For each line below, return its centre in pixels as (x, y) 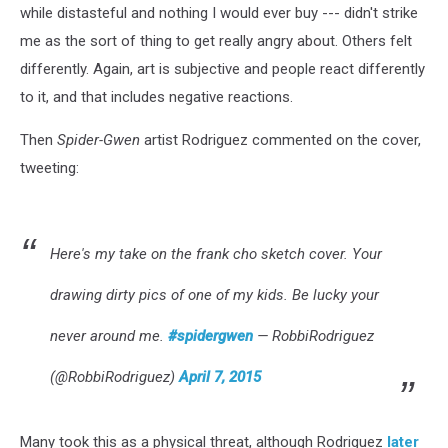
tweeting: (49, 167)
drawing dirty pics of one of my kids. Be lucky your (214, 294)
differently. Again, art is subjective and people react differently (222, 68)
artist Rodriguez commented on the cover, (280, 139)
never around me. (109, 335)
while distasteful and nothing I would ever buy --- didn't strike (219, 12)
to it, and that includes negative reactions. (156, 96)
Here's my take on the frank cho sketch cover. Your (216, 253)
